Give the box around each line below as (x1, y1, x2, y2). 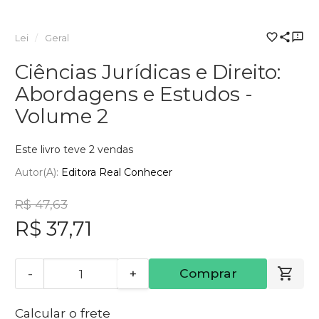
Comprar (179, 266, 237, 281)
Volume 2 (15, 104, 108, 128)
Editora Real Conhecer (61, 165, 172, 179)
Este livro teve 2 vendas (15, 143, 133, 156)
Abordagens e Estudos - (15, 82, 253, 106)
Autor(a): (15, 165, 61, 179)
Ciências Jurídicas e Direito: (15, 60, 281, 84)
